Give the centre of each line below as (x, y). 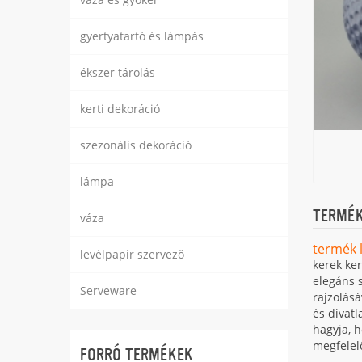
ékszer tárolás (118, 72)
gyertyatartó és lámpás (142, 36)
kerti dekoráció (120, 109)
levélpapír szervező (132, 254)
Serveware (108, 290)
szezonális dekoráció (136, 145)
